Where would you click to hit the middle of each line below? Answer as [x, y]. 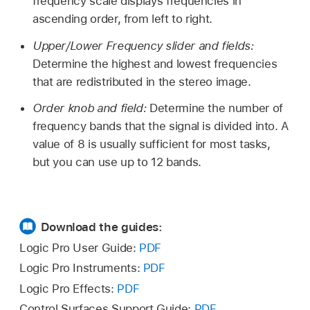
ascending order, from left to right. [122, 18]
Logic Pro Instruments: [81, 268]
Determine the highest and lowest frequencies [155, 63]
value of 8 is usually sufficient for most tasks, [151, 144]
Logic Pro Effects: [69, 288]
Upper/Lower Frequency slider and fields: [143, 45]
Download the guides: [101, 227]
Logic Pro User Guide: [80, 247]
